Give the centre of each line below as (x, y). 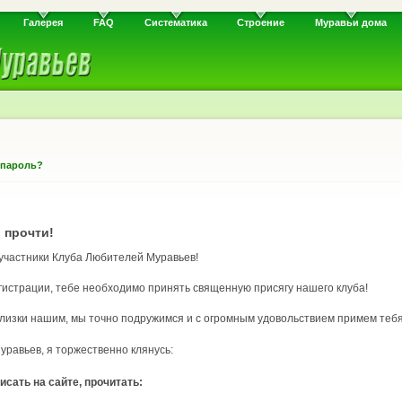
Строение (261, 23)
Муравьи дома (350, 23)
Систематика (175, 23)
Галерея (44, 23)
